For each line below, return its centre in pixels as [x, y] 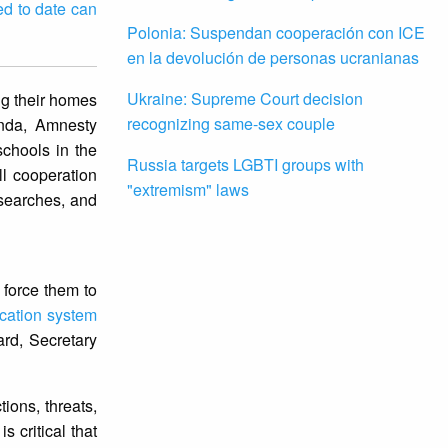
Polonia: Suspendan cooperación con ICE [276, 33]
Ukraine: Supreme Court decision [245, 99]
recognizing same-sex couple [231, 124]
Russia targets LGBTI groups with [245, 165]
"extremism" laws [188, 190]
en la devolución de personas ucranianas [273, 58]
